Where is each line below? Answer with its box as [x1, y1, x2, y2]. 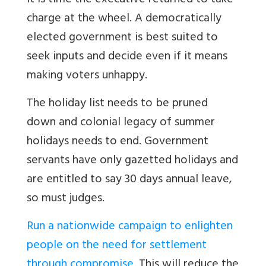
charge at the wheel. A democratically [27, 8, 221, 31]
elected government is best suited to [27, 27, 218, 50]
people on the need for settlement [27, 235, 207, 258]
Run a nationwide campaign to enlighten [27, 216, 233, 239]
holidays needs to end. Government [27, 131, 208, 154]
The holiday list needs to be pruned [27, 93, 208, 116]
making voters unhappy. [27, 65, 147, 88]
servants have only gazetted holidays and [27, 150, 238, 173]
